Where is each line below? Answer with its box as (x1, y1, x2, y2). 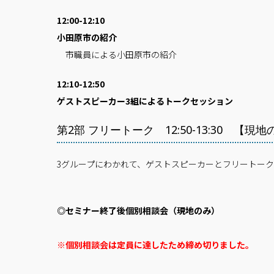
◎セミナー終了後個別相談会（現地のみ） (57, 204, 220, 217)
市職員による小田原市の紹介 (57, 48, 177, 61)
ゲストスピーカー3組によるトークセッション (57, 95, 233, 108)
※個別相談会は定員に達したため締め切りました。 (57, 239, 254, 251)
